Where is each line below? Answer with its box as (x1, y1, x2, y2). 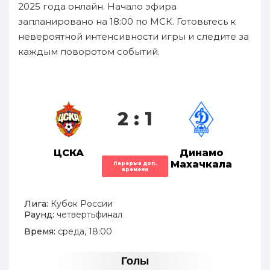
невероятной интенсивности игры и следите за (18, 31, 249, 43)
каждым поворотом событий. (18, 46, 160, 58)
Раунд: (24, 209, 54, 221)
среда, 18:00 (55, 226, 112, 237)
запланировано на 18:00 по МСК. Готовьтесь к (18, 16, 236, 28)
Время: (24, 226, 55, 237)
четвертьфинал (54, 209, 122, 221)
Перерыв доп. (113, 160, 157, 167)
